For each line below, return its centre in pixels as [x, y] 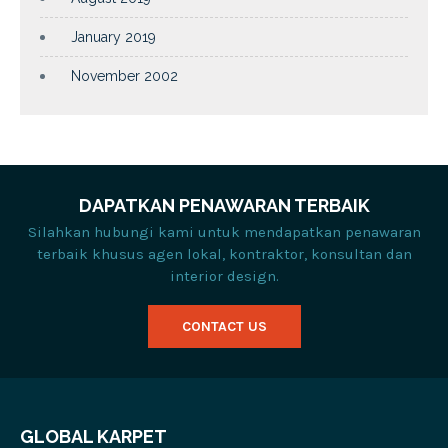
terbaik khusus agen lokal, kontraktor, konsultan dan [224, 253]
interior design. [224, 275]
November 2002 [124, 75]
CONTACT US [224, 326]
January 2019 [113, 36]
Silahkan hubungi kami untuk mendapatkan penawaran [224, 231]
